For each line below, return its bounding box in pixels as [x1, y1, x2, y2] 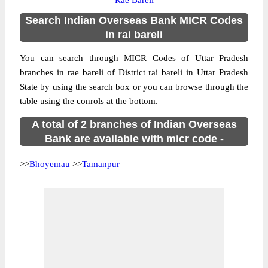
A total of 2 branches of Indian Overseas [31, 118, 237, 130]
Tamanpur [82, 159, 120, 169]
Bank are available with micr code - [44, 133, 224, 145]
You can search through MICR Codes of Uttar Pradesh [20, 53, 248, 63]
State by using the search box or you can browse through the [20, 82, 248, 92]
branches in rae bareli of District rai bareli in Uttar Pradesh [20, 68, 248, 77]
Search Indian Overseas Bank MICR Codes [25, 14, 243, 26]
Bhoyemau [29, 159, 70, 169]
